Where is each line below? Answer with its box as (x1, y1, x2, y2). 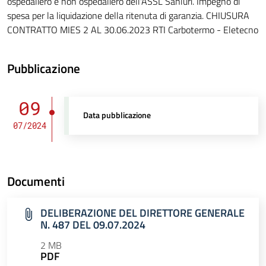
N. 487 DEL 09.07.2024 (40, 217, 145, 233)
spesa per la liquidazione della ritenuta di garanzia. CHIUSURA (7, 8, 249, 23)
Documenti (7, 172, 65, 191)
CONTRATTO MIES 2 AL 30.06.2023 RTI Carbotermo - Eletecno (7, 23, 258, 37)
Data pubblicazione (83, 109, 151, 122)
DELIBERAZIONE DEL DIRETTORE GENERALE (40, 205, 245, 221)
